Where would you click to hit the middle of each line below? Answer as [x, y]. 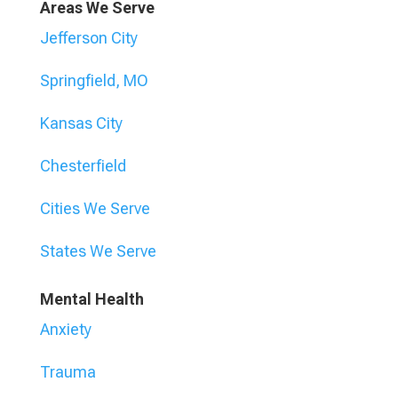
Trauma [68, 372]
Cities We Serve [95, 209]
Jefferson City [88, 38]
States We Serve [98, 251]
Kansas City [81, 123]
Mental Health [92, 299]
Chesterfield [83, 166]
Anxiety [65, 330]
